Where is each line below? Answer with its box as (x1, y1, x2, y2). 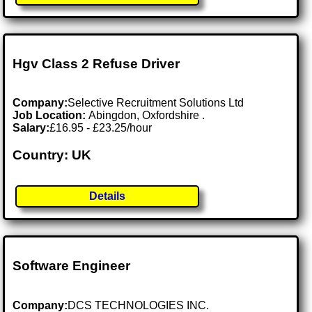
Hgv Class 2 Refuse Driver (13, 56, 180, 71)
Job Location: (13, 109, 89, 122)
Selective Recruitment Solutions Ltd (68, 97, 244, 109)
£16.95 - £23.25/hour (49, 122, 153, 134)
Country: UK (13, 148, 92, 163)
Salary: (13, 122, 50, 134)
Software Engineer (13, 258, 131, 274)
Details (89, 190, 126, 203)
